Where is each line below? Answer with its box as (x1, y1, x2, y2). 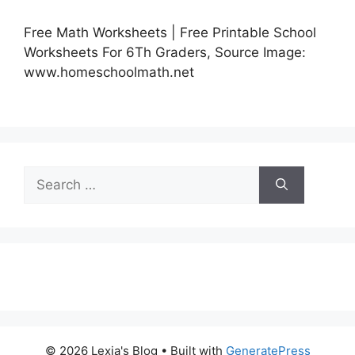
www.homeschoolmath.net (24, 64, 194, 81)
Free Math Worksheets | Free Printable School (24, 25, 316, 41)
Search (23, 166, 67, 183)
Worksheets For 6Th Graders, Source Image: (24, 44, 306, 61)
